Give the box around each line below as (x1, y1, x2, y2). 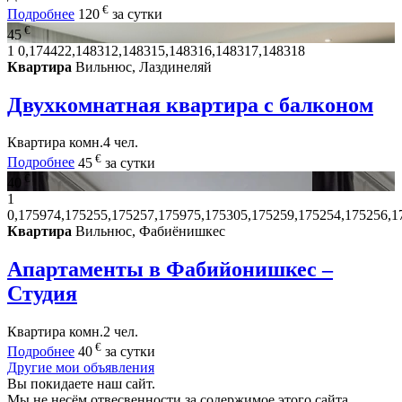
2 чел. (103, 323, 138, 339)
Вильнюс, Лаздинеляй (72, 58, 212, 74)
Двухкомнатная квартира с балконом (7, 92, 373, 117)
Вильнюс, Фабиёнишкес (72, 223, 225, 240)
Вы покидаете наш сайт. (7, 376, 155, 392)
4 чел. (103, 135, 138, 151)
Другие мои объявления (7, 360, 154, 376)
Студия (7, 282, 77, 306)
